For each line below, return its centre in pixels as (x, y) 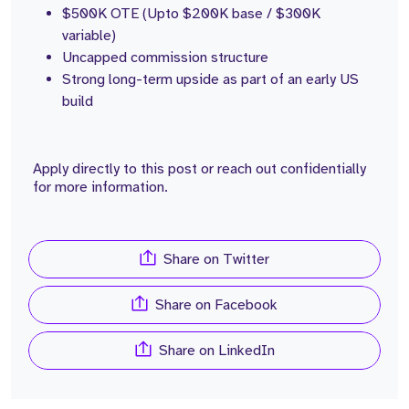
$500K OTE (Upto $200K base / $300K (191, 14)
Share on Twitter (216, 259)
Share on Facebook (216, 305)
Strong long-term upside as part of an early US (210, 79)
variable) (89, 36)
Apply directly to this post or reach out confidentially (199, 169)
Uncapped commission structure (165, 58)
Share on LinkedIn (216, 351)
